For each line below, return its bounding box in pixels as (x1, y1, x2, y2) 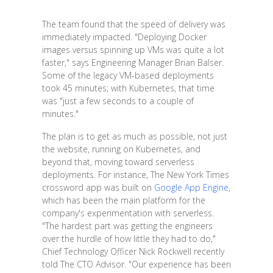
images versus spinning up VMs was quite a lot (41, 44, 224, 56)
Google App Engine (154, 182, 229, 194)
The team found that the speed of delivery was (41, 18, 225, 30)
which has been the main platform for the (41, 194, 205, 207)
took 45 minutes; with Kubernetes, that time (41, 82, 214, 94)
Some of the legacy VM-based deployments (41, 69, 214, 82)
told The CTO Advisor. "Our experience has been (41, 258, 231, 271)
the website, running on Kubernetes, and (41, 143, 200, 155)
